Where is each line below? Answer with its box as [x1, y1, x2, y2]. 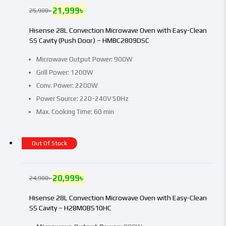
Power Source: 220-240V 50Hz [36, 95, 129, 103]
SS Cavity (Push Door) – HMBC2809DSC [29, 36, 149, 45]
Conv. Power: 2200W [36, 82, 98, 90]
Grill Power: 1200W [36, 69, 93, 77]
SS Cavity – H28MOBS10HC [29, 204, 111, 212]
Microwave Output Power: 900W [36, 55, 133, 64]
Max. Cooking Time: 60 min [36, 108, 114, 116]
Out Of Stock [31, 140, 67, 147]
